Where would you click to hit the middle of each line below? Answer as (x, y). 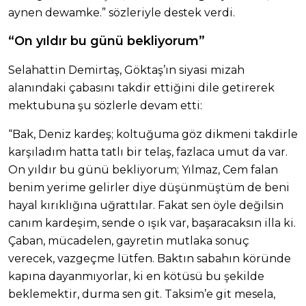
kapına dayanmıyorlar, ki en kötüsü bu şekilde (136, 276)
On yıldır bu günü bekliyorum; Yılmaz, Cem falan (143, 169)
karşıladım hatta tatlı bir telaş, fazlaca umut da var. (148, 152)
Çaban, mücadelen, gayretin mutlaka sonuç (129, 240)
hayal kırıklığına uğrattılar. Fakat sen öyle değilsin (146, 205)
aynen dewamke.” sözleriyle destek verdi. (122, 12)
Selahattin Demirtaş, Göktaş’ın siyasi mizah (126, 70)
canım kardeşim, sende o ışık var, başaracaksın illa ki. (152, 223)
